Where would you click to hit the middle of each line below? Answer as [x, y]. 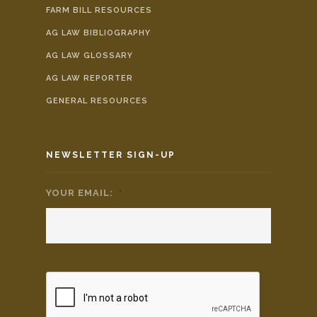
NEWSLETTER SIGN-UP [111, 155]
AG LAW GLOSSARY [90, 56]
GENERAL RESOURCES [97, 101]
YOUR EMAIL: [80, 193]
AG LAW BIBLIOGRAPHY [98, 33]
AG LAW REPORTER [90, 79]
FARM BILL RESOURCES [99, 11]
